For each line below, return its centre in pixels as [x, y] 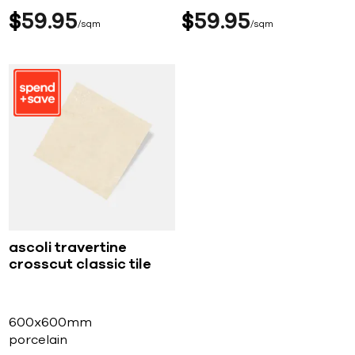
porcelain [38, 340]
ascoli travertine [68, 248]
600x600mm [51, 323]
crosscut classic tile [80, 265]
